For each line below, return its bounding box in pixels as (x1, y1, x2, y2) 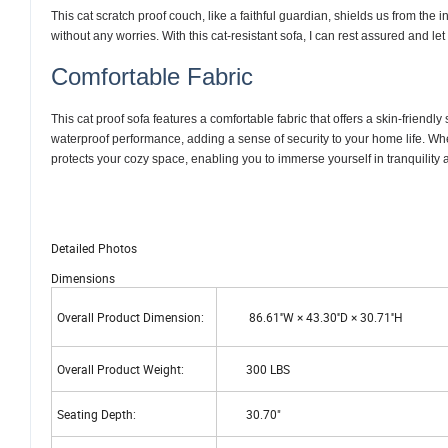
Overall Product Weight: (57, 360, 184, 377)
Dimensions (51, 269, 115, 286)
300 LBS (222, 360, 290, 377)
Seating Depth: (57, 405, 136, 422)
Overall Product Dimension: (57, 308, 204, 325)
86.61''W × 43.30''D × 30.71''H (222, 308, 403, 325)
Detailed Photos (51, 239, 137, 256)
